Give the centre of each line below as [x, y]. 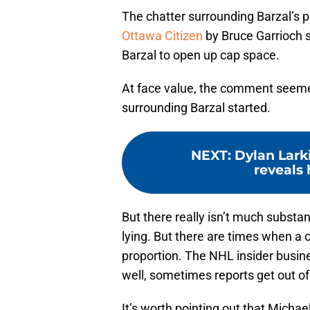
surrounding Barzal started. [196, 108]
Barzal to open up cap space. [201, 55]
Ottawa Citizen [162, 36]
